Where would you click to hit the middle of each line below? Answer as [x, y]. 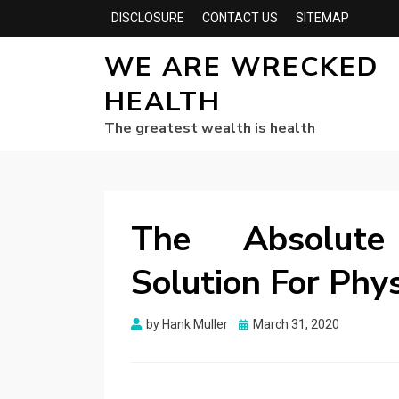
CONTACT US [240, 18]
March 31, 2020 [296, 324]
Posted [258, 323]
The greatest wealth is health [210, 128]
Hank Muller [195, 324]
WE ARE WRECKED [241, 67]
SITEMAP [322, 18]
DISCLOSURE [148, 18]
